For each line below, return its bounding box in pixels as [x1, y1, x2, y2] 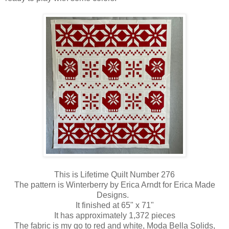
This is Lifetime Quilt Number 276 [54, 170, 175, 179]
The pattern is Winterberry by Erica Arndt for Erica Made [14, 180, 215, 189]
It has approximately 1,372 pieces [54, 211, 175, 220]
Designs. [96, 190, 133, 199]
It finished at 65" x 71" [75, 200, 154, 210]
